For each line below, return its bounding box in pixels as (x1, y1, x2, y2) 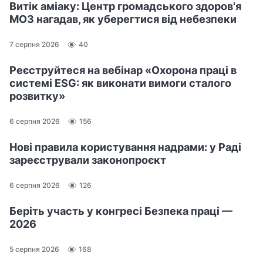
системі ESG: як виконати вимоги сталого (9, 76, 231, 89)
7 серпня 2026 (9, 40, 59, 49)
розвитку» (9, 89, 65, 102)
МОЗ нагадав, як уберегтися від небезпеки (9, 12, 237, 25)
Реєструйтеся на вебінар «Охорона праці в (9, 63, 237, 76)
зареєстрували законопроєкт (9, 153, 166, 166)
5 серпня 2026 (9, 245, 59, 254)
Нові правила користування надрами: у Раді (9, 140, 241, 153)
